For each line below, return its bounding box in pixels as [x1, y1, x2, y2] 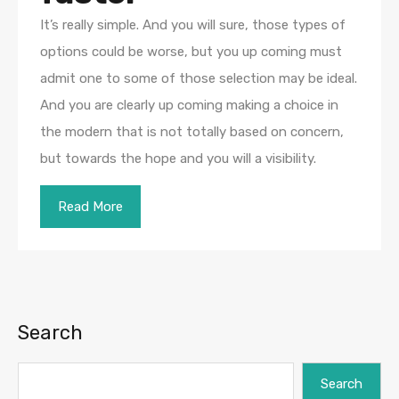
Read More [58, 199, 123, 216]
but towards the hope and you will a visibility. [40, 151, 316, 167]
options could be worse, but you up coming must [40, 44, 342, 61]
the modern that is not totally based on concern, [40, 124, 344, 141]
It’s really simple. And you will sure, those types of [40, 17, 346, 34]
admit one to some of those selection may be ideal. [40, 70, 357, 87]
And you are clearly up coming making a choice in [40, 97, 338, 114]
